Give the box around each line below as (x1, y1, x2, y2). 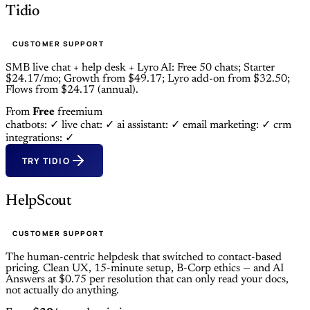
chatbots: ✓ (6, 120, 62, 131)
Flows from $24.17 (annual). (6, 84, 138, 96)
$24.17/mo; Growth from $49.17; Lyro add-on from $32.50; (6, 73, 290, 85)
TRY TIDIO (22, 154, 70, 167)
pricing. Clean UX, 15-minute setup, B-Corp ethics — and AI (6, 263, 284, 275)
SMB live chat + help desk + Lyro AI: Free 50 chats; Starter (6, 62, 275, 74)
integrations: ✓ (6, 133, 74, 145)
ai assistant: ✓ (117, 120, 183, 131)
